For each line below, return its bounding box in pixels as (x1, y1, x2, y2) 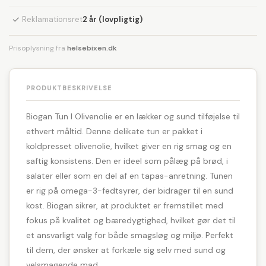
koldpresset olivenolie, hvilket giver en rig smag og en (26, 140, 232, 151)
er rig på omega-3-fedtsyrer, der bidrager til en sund (26, 185, 233, 196)
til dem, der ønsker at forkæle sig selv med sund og (26, 244, 226, 255)
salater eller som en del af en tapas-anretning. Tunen (26, 170, 233, 181)
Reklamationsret (22, 14, 83, 24)
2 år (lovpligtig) (83, 14, 142, 24)
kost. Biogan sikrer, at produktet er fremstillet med (26, 199, 223, 211)
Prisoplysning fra (9, 43, 67, 53)
